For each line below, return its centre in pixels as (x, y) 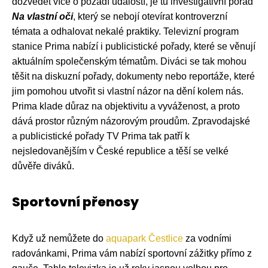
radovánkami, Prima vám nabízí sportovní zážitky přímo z (132, 253)
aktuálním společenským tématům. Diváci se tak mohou (129, 61)
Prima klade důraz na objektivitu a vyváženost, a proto (126, 106)
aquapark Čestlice (144, 238)
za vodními (207, 238)
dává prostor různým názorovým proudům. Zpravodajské (131, 121)
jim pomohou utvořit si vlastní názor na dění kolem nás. (128, 91)
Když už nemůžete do (59, 238)
